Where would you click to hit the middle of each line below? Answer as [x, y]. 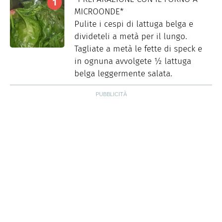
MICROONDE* [99, 12]
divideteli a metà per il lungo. [131, 37]
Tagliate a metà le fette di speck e [138, 49]
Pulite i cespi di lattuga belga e [134, 24]
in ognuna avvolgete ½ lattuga [133, 61]
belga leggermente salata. [123, 74]
